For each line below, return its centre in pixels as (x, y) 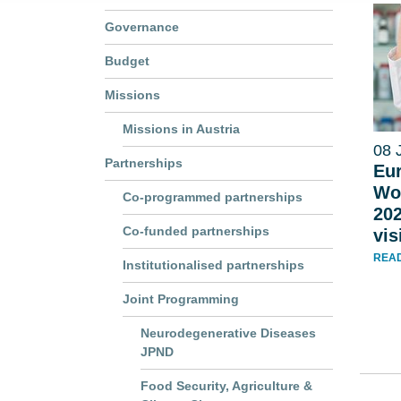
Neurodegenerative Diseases (228, 333)
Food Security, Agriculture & (226, 386)
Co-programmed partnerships (213, 197)
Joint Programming (181, 299)
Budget (127, 61)
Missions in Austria (181, 129)
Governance (142, 27)
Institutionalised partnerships (213, 265)
